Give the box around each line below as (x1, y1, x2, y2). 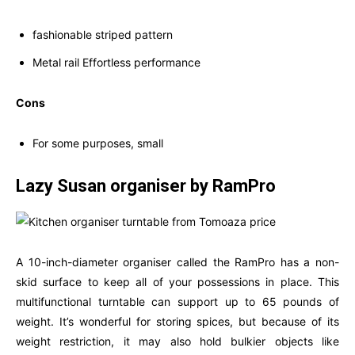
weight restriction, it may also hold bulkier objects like (16, 334, 339, 349)
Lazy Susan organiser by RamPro (16, 176, 276, 197)
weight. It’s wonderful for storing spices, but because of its (16, 315, 339, 329)
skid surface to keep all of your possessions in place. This (16, 275, 339, 289)
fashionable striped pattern (32, 28, 173, 42)
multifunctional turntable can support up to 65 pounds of (16, 295, 339, 309)
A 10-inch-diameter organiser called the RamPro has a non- (16, 255, 339, 269)
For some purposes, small (32, 136, 163, 151)
